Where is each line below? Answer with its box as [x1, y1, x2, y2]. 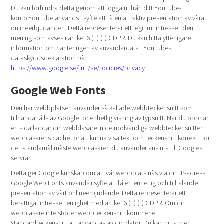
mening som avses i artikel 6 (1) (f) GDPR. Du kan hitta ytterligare [11, 33, 191, 42]
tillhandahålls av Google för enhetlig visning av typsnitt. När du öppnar [11, 113, 209, 122]
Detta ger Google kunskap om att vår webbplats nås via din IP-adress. [11, 168, 207, 177]
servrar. [11, 153, 32, 162]
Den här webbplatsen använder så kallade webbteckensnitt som [11, 103, 193, 112]
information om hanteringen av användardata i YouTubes [11, 43, 172, 52]
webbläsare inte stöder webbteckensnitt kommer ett [11, 208, 160, 217]
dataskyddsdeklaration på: [11, 53, 87, 62]
